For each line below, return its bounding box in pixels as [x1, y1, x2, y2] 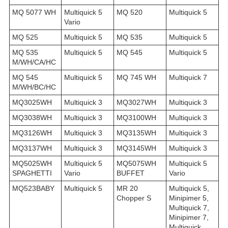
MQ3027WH [117, 98, 156, 107]
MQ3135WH [117, 129, 156, 137]
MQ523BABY [12, 184, 54, 193]
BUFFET [117, 169, 145, 178]
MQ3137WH [12, 144, 52, 153]
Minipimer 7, [169, 213, 209, 222]
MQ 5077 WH [12, 8, 56, 17]
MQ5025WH [12, 159, 52, 168]
